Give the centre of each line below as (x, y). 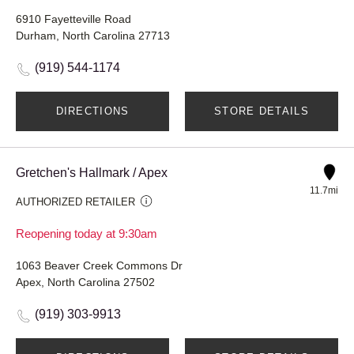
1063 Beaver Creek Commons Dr (99, 265)
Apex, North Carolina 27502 (85, 282)
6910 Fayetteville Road (73, 19)
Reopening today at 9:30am (87, 233)
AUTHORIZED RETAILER (75, 201)
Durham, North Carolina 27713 (93, 35)
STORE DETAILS (262, 111)
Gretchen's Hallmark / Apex (92, 172)
